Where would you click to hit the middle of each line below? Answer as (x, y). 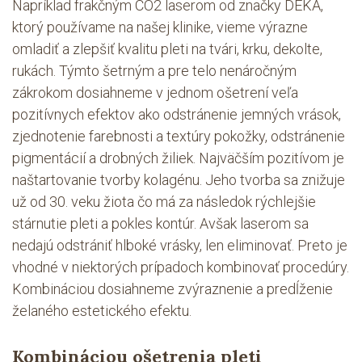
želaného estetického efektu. (102, 311)
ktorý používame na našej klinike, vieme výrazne (160, 27)
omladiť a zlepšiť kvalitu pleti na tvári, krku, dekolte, (167, 49)
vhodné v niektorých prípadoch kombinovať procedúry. (181, 267)
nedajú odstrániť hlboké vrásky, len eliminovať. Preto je (180, 245)
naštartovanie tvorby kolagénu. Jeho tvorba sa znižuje (179, 180)
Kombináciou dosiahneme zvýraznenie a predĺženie (173, 289)
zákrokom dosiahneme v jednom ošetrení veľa (155, 93)
